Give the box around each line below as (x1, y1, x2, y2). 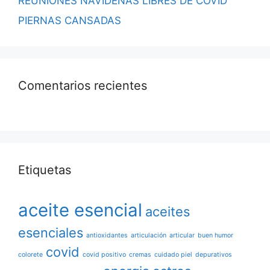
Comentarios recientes (18, 78, 147, 93)
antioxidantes (86, 231, 128, 240)
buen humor (198, 231, 233, 240)
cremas (129, 251, 151, 259)
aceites (145, 204, 190, 220)
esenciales (18, 225, 83, 241)
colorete (18, 251, 43, 259)
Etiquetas (18, 163, 71, 178)
